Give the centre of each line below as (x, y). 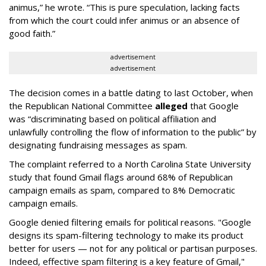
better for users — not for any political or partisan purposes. (133, 248)
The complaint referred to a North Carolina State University (130, 164)
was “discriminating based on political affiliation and (113, 118)
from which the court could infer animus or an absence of (124, 20)
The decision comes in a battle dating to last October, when (131, 92)
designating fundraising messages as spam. (98, 145)
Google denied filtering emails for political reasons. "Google (130, 222)
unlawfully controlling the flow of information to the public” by (133, 132)
